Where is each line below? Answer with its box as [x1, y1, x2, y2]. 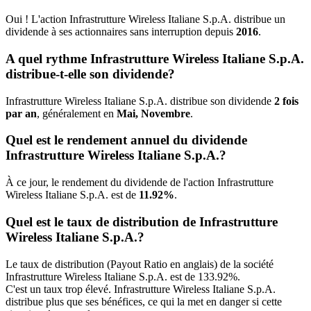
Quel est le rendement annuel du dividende [6, 133, 247, 148]
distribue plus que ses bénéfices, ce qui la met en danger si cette [6, 295, 282, 308]
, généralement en [37, 107, 117, 119]
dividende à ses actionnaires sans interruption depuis [6, 26, 236, 38]
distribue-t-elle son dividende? [6, 66, 175, 81]
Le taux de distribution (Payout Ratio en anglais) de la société [6, 258, 274, 270]
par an [6, 107, 37, 119]
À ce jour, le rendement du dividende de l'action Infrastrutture [6, 176, 274, 189]
